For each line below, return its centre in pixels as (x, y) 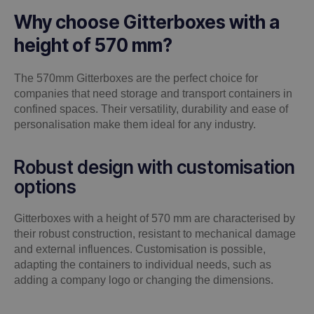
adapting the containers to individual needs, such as (143, 265)
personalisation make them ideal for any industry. (135, 125)
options (45, 187)
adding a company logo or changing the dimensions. (144, 280)
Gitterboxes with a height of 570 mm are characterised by (155, 219)
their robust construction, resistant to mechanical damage (155, 234)
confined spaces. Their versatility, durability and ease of (151, 109)
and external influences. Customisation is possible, (140, 250)
